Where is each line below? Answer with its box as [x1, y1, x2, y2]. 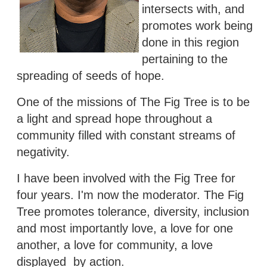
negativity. [17, 145, 70, 159]
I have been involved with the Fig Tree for [17, 171, 235, 185]
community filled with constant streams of [17, 128, 235, 142]
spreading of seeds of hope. [17, 69, 164, 82]
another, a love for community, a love [17, 238, 213, 252]
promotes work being [142, 18, 253, 32]
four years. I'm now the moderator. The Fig [17, 188, 244, 201]
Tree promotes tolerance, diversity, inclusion [17, 204, 249, 218]
